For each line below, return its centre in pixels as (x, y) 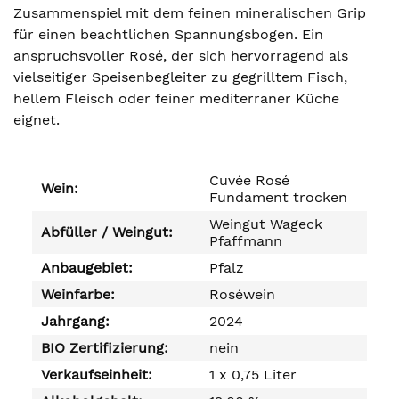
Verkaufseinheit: (97, 375)
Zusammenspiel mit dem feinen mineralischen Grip (190, 13)
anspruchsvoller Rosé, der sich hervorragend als (181, 56)
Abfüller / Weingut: (107, 232)
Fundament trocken (278, 197)
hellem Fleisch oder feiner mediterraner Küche (176, 98)
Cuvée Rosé (249, 180)
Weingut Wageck (266, 224)
